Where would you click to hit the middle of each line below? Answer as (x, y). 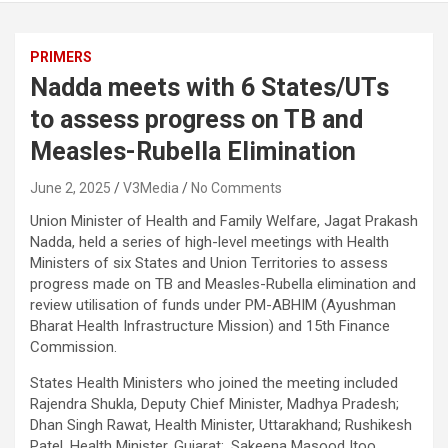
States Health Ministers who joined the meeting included (214, 383)
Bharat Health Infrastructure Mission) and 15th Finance (210, 326)
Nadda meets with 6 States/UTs (209, 88)
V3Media (151, 188)
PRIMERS (61, 57)
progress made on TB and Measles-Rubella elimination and (223, 284)
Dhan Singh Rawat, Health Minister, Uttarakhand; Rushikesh (221, 425)
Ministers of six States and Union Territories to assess (209, 263)
